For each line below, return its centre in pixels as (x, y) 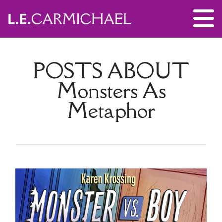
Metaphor (111, 110)
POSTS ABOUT (111, 71)
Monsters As (111, 90)
